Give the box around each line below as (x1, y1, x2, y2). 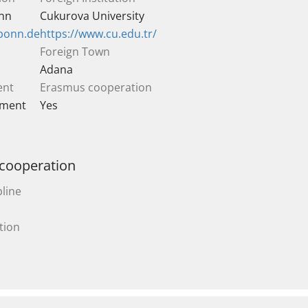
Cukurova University (40, 8, 144, 23)
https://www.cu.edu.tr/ (40, 26, 157, 41)
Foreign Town (40, 44, 110, 59)
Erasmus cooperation (40, 80, 152, 95)
